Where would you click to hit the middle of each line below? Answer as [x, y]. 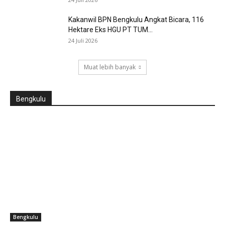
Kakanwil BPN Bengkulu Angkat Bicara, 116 [136, 20]
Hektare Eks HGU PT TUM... [110, 30]
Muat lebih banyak [110, 67]
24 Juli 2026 [83, 41]
